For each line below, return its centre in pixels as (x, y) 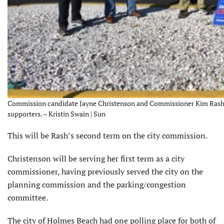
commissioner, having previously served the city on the (105, 171)
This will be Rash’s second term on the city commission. (107, 135)
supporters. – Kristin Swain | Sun (56, 113)
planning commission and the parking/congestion (97, 184)
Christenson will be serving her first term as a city (96, 158)
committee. (28, 197)
